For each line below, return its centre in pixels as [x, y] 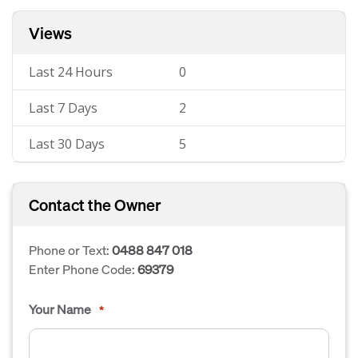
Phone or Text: [70, 250]
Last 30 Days [67, 144]
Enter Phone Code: [83, 269]
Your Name [60, 309]
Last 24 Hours [71, 72]
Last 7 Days [63, 108]
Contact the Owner [95, 205]
